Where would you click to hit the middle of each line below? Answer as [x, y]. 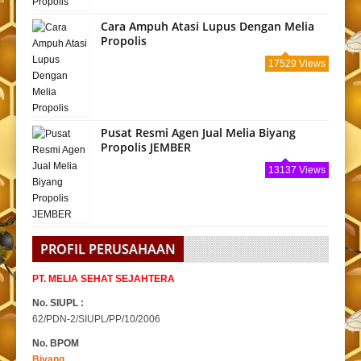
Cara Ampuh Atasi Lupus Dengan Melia [207, 27]
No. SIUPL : [58, 303]
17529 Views [297, 64]
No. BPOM [56, 344]
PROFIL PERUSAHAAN [108, 249]
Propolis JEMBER [146, 147]
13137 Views [297, 170]
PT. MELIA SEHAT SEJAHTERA [104, 279]
